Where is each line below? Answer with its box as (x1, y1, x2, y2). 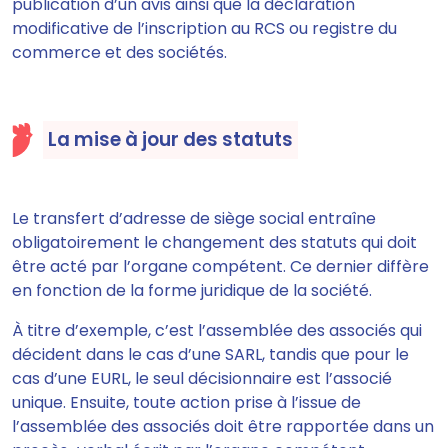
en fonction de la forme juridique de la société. (12, 279, 372, 303)
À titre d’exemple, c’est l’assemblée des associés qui (12, 319, 422, 343)
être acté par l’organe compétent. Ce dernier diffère (12, 255, 429, 279)
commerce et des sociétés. (12, 41, 227, 65)
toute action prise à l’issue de (133, 391, 361, 415)
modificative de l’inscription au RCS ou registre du (12, 17, 397, 41)
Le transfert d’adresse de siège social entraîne (12, 207, 376, 231)
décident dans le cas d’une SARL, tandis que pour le (12, 343, 409, 367)
